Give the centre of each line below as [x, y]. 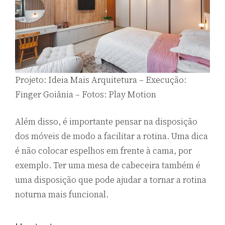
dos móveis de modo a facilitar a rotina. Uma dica [111, 136]
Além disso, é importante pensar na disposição [106, 122]
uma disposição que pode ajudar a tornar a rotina [111, 180]
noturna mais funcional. [62, 195]
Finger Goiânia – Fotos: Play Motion [86, 94]
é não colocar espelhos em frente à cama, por [103, 151]
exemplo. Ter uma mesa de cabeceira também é [108, 165]
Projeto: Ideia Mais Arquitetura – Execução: [101, 80]
